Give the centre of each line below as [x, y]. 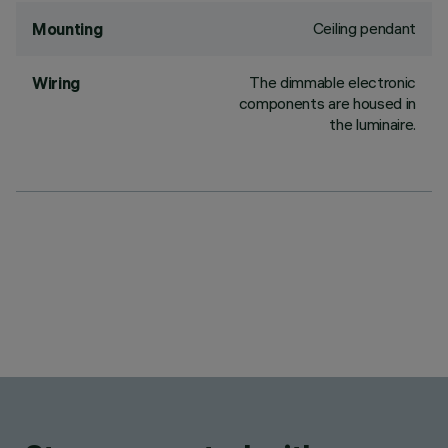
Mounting [67, 29]
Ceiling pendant [364, 28]
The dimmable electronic [332, 82]
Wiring [56, 83]
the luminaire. [372, 124]
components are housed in [327, 103]
